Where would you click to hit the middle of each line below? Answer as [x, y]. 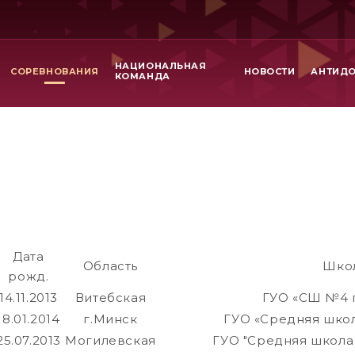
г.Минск [111, 319]
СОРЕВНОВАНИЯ [55, 71]
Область [111, 266]
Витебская [111, 298]
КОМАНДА [142, 76]
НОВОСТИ [269, 71]
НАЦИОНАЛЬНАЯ [160, 66]
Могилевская [111, 341]
